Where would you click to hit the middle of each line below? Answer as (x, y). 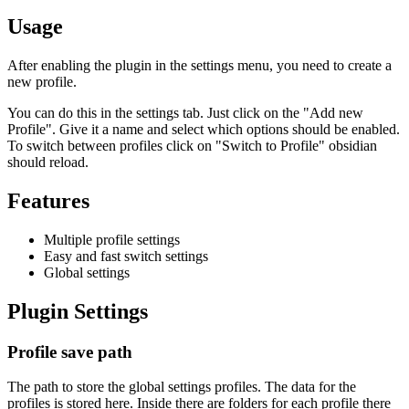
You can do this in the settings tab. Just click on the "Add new (185, 113)
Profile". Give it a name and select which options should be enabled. (204, 130)
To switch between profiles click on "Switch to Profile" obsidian (192, 146)
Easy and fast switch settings (126, 256)
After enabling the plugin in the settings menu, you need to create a (199, 66)
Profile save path (70, 351)
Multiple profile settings (112, 239)
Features (48, 200)
